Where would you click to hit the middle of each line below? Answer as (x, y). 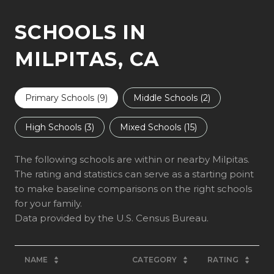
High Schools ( (56, 127)
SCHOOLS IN (80, 32)
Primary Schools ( (62, 98)
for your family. (48, 203)
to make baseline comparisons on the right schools (133, 188)
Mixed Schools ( (153, 127)
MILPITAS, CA (87, 59)
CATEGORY (154, 259)
